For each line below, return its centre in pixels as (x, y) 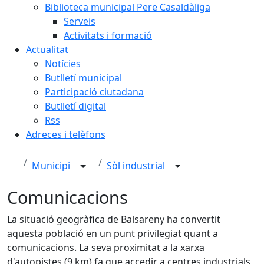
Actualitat (47, 49)
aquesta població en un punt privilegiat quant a (113, 233)
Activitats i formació (108, 35)
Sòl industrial (137, 166)
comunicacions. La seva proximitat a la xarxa (106, 247)
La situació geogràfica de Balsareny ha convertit (114, 219)
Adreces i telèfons (66, 134)
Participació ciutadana (94, 92)
